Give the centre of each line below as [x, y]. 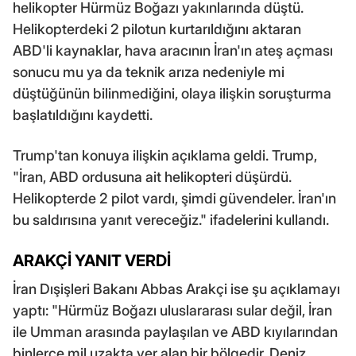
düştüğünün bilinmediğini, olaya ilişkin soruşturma [172, 94]
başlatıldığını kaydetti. [83, 115]
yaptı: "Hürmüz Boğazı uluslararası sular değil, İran [172, 311]
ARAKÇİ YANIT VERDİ [92, 261]
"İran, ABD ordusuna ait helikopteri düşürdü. [152, 177]
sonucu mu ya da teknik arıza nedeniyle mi [149, 72]
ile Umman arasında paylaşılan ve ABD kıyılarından [175, 332]
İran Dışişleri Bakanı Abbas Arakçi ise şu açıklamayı [176, 289]
